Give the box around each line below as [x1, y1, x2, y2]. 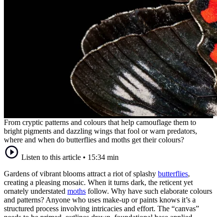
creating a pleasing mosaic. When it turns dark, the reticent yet [4, 178, 193, 186]
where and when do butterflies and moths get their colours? [4, 135, 184, 144]
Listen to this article [21, 153, 81, 161]
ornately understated [4, 186, 67, 195]
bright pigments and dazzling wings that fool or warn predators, [4, 126, 197, 135]
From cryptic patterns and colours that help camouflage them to [4, 118, 196, 126]
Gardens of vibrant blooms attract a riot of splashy [4, 169, 158, 178]
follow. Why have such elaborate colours [86, 186, 212, 195]
